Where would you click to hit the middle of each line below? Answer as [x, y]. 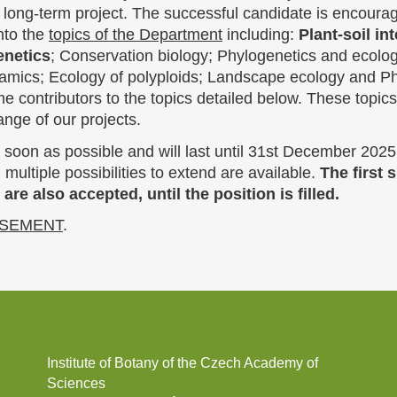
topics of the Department [136, 35]
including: [261, 35]
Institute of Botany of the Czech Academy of [183, 362]
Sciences [77, 383]
